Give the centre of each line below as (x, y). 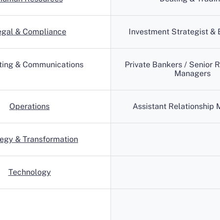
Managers (192, 73)
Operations (29, 106)
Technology (29, 172)
